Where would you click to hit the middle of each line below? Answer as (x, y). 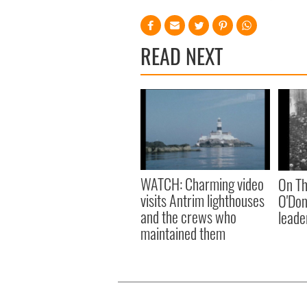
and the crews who (188, 216)
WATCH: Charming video (202, 183)
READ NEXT (182, 56)
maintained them (183, 233)
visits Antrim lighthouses (202, 200)
